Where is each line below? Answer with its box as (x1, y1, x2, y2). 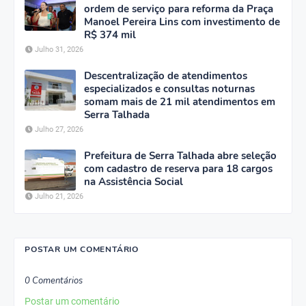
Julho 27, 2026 (35, 125, 83, 135)
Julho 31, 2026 (35, 45, 83, 55)
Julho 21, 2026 (35, 192, 83, 201)
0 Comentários (25, 275, 83, 288)
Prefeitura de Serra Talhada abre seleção (84, 149, 277, 163)
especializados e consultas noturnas (84, 82, 255, 96)
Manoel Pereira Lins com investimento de (84, 15, 280, 29)
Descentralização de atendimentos (84, 69, 247, 83)
